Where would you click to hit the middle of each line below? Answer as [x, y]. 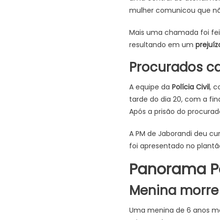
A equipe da [150, 87]
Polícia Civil [191, 87]
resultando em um [162, 44]
